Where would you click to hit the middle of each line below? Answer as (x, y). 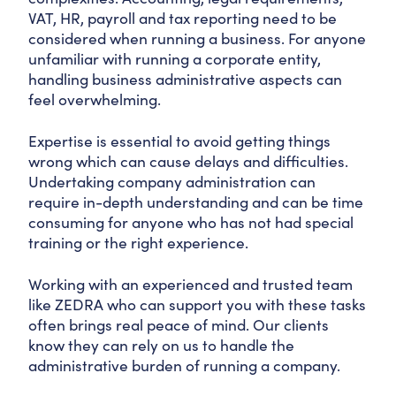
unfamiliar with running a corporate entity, (175, 58)
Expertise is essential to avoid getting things (179, 141)
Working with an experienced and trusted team (190, 284)
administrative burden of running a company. (184, 365)
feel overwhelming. (95, 99)
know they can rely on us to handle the (161, 345)
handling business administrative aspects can (185, 79)
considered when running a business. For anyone (197, 38)
